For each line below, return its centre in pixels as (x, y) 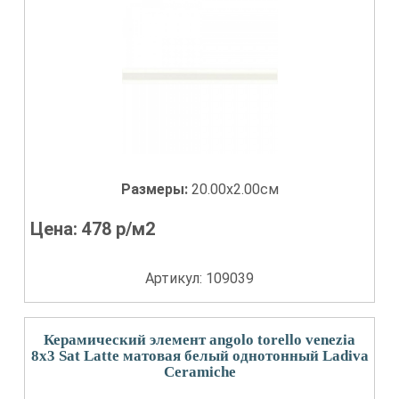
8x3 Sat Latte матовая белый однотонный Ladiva (199, 356)
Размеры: (156, 189)
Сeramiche (199, 372)
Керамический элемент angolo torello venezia (199, 340)
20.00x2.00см (235, 189)
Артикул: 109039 (199, 278)
